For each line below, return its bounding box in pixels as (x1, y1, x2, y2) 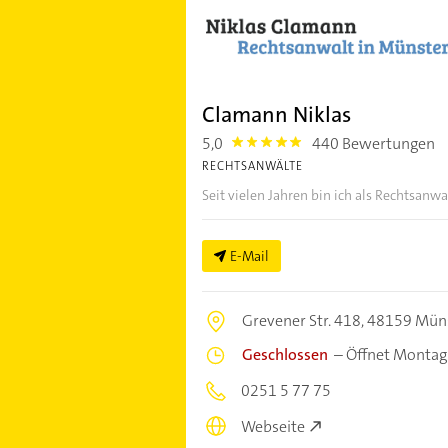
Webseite (240, 416, 305, 438)
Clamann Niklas (201, 99, 351, 129)
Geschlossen (241, 343, 328, 365)
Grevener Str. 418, (241, 309, 367, 331)
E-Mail (229, 246, 269, 265)
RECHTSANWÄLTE (201, 157, 303, 174)
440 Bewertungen (312, 132, 436, 154)
